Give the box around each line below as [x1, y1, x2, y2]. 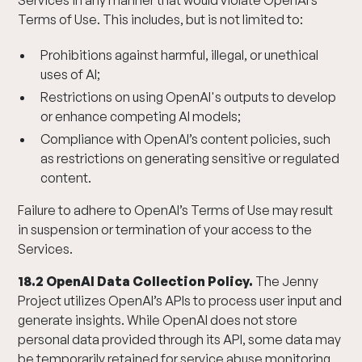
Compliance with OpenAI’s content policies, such [40, 131, 331, 147]
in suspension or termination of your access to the [18, 221, 313, 238]
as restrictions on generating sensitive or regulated [40, 150, 340, 166]
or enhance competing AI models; [40, 108, 242, 124]
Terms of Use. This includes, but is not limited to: [18, 11, 304, 27]
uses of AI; [40, 66, 101, 82]
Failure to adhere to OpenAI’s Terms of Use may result [18, 202, 334, 218]
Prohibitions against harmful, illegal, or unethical [40, 47, 319, 63]
